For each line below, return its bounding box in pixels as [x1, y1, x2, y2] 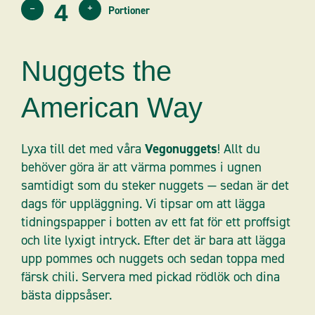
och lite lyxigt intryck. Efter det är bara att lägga [21, 231, 285, 249]
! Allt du [217, 139, 260, 157]
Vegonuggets [145, 139, 217, 157]
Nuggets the [21, 55, 172, 86]
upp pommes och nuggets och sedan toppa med [21, 249, 285, 267]
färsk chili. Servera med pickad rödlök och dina [21, 267, 280, 285]
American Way [21, 91, 202, 123]
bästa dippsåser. [21, 285, 112, 304]
